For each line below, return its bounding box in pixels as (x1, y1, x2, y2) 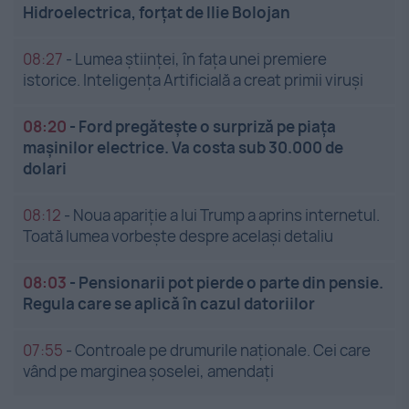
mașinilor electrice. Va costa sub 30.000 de (23, 136, 343, 158)
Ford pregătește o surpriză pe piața (79, 115, 336, 137)
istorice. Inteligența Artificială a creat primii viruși (23, 68, 363, 90)
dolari (23, 157, 67, 179)
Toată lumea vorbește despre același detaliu (23, 225, 333, 246)
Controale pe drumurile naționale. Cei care (75, 339, 371, 361)
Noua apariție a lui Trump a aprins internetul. (73, 204, 380, 225)
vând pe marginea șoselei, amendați (23, 360, 274, 382)
